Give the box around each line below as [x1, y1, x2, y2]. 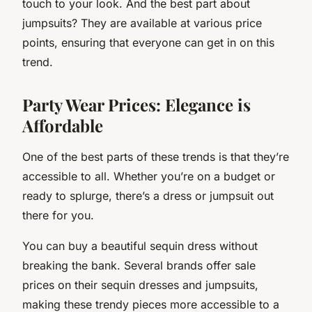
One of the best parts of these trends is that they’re [22, 149, 289, 164]
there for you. [22, 208, 94, 222]
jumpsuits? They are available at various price [22, 15, 262, 30]
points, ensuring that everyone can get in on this [22, 35, 274, 49]
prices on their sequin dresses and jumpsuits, [22, 277, 258, 292]
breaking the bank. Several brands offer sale [22, 258, 256, 272]
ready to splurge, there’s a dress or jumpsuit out [22, 188, 274, 203]
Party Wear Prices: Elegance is [22, 93, 251, 116]
